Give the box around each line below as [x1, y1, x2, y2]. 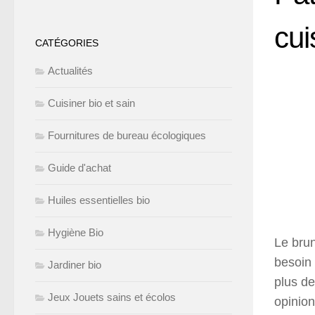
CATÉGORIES [35, 37, 98, 49]
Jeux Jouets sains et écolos [48, 291, 176, 303]
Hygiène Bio [48, 226, 103, 238]
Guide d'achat [48, 162, 111, 174]
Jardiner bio [48, 259, 101, 271]
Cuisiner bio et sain [48, 97, 135, 109]
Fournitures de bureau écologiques [48, 129, 206, 141]
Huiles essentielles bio [48, 194, 150, 206]
